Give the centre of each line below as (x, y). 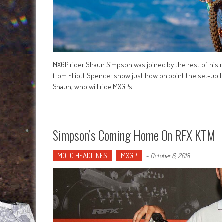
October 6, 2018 (170, 155)
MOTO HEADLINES (82, 155)
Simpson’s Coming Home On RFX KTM (134, 135)
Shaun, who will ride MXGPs (92, 86)
